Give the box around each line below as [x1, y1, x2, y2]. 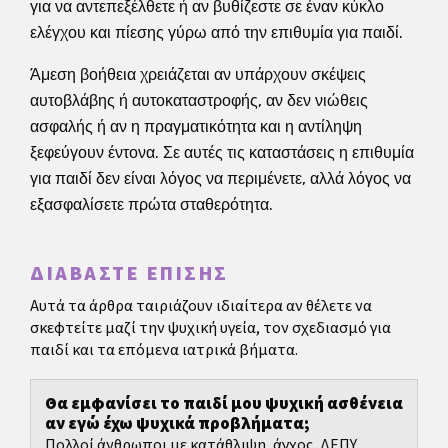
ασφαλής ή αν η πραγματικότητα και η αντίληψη [30, 116, 362, 136]
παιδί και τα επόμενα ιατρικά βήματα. [30, 339, 298, 362]
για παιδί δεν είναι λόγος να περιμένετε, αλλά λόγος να [30, 168, 411, 188]
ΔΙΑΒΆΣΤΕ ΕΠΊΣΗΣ [30, 260, 229, 289]
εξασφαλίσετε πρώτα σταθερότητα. [30, 194, 273, 214]
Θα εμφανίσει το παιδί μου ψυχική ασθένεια [45, 392, 403, 417]
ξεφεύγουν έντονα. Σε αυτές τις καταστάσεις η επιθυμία [30, 142, 414, 162]
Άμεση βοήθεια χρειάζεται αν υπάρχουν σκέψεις [30, 64, 366, 84]
